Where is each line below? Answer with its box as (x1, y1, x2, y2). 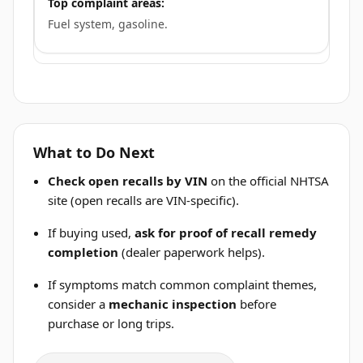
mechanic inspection (109, 296, 237, 312)
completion (48, 244, 119, 260)
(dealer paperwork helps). (118, 244, 266, 260)
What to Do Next (33, 143, 155, 162)
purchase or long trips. (48, 315, 175, 331)
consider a (48, 296, 109, 312)
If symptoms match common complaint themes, (48, 276, 318, 293)
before (237, 296, 277, 312)
